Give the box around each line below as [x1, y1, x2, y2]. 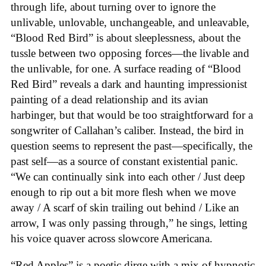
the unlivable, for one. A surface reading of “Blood [11, 62, 241, 75]
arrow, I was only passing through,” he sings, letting [11, 217, 248, 230]
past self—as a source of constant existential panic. [11, 155, 238, 168]
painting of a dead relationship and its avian [11, 93, 208, 106]
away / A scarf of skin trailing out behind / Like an [11, 201, 239, 214]
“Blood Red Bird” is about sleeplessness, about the [11, 31, 240, 45]
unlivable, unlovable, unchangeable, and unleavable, [11, 16, 249, 29]
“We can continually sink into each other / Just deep [11, 170, 245, 183]
